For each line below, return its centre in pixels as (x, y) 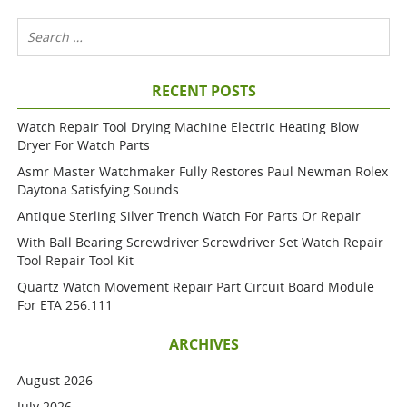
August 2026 (55, 380)
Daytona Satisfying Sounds (99, 189)
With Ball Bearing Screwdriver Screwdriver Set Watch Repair (201, 242)
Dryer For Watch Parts (84, 145)
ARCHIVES (203, 344)
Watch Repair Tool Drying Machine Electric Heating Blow (189, 127)
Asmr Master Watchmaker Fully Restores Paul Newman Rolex (203, 171)
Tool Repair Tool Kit (76, 260)
